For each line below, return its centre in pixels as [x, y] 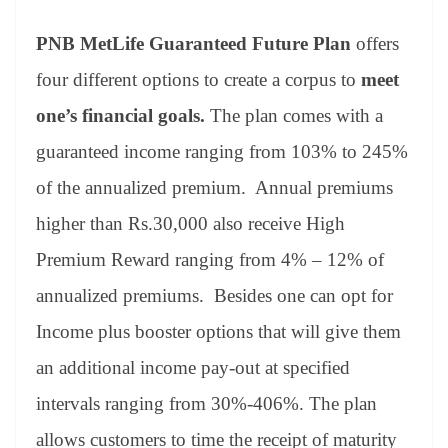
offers [375, 43]
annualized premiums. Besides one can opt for [214, 295]
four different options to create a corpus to [198, 79]
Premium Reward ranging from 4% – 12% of [210, 259]
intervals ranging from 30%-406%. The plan [206, 403]
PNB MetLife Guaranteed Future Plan [193, 43]
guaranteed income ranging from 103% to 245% [222, 151]
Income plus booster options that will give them [218, 331]
